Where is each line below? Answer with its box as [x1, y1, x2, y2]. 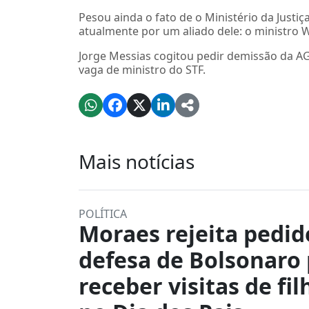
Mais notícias [79, 148, 195, 175]
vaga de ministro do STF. [79, 62, 206, 77]
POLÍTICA [79, 206, 127, 221]
